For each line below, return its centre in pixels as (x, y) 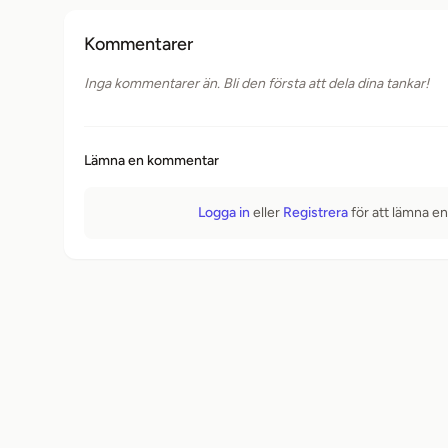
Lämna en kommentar (151, 160)
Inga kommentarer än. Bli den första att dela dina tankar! (256, 83)
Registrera (315, 212)
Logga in (224, 212)
